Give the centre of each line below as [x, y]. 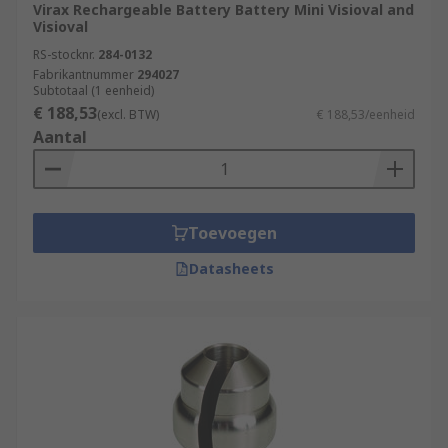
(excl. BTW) [128, 114]
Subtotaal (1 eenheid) [93, 90]
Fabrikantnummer [83, 74]
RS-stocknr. [64, 54]
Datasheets [231, 268]
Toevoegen [232, 233]
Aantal [60, 137]
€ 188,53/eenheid [366, 114]
